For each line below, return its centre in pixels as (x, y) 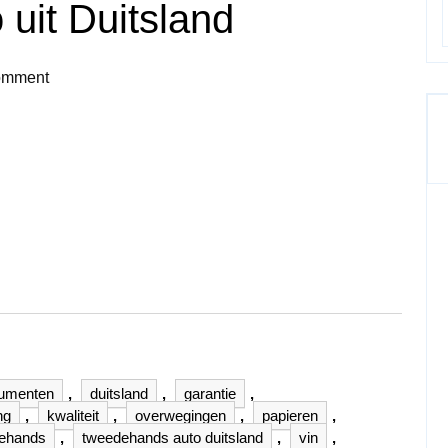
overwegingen (180, 415)
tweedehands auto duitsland (172, 437)
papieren (290, 415)
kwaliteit (73, 415)
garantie (210, 393)
